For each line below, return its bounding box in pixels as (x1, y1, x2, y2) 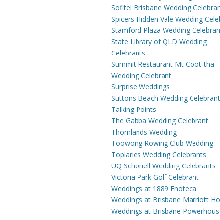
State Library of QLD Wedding (111, 37, 207, 46)
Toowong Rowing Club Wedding (111, 138, 213, 148)
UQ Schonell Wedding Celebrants (111, 161, 216, 170)
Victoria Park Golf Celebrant (111, 172, 199, 182)
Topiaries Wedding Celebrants (111, 150, 206, 159)
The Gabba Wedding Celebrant (111, 116, 208, 125)
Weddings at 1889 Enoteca (111, 184, 196, 193)
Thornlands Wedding (111, 127, 177, 137)
